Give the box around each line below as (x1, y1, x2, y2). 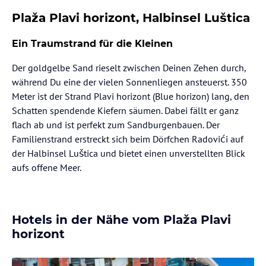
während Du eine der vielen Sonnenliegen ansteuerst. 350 (12, 75, 247, 88)
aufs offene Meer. (12, 161, 81, 173)
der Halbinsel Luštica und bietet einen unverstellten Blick (12, 147, 245, 159)
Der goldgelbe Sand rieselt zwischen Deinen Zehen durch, (12, 61, 246, 74)
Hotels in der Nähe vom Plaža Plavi (12, 212, 231, 227)
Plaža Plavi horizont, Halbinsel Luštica (12, 10, 250, 25)
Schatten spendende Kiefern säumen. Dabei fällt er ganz (12, 104, 239, 116)
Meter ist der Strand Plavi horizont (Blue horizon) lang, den (12, 90, 249, 102)
